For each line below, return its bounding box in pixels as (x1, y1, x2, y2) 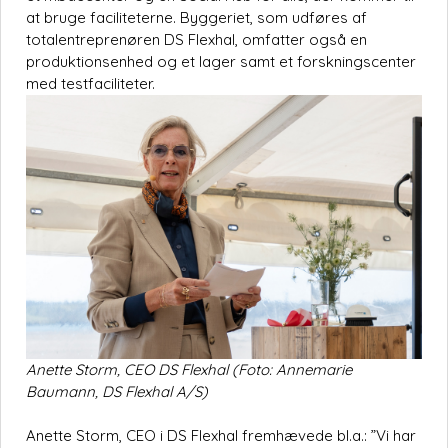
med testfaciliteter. (26, 74, 155, 94)
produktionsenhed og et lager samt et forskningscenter (26, 52, 416, 72)
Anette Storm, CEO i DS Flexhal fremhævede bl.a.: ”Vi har (26, 426, 416, 446)
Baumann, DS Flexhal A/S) (26, 382, 208, 402)
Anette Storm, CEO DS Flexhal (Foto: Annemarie (26, 360, 352, 380)
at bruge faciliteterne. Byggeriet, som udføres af (26, 8, 367, 28)
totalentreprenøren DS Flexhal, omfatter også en (26, 30, 367, 50)
